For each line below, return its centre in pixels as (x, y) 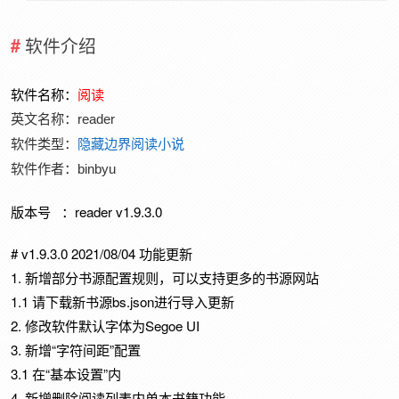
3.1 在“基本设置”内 (66, 374)
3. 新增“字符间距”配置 (76, 350)
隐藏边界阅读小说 (131, 144)
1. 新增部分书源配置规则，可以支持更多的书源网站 (165, 278)
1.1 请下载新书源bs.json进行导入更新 (123, 302)
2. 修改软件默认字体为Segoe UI (106, 326)
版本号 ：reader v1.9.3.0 (87, 211)
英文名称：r (47, 119)
